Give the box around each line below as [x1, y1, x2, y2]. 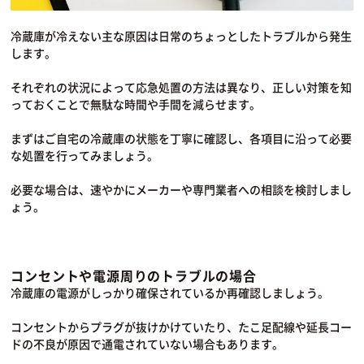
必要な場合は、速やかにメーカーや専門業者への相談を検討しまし [11, 181, 353, 198]
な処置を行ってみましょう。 [11, 147, 159, 164]
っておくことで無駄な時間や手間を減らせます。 [11, 96, 262, 113]
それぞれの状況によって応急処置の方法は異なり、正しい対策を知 [11, 79, 353, 96]
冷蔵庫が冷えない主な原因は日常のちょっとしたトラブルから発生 [11, 28, 353, 45]
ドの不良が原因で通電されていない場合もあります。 [11, 336, 284, 353]
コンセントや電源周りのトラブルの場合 [11, 266, 257, 286]
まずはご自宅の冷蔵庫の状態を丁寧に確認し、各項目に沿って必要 [11, 130, 353, 147]
